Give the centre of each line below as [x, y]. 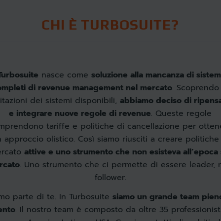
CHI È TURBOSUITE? [110, 25]
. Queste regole [182, 113]
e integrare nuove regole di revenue [80, 113]
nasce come [65, 75]
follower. [110, 177]
